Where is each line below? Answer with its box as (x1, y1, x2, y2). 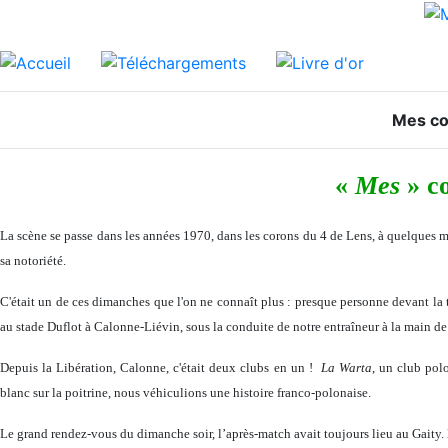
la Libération (42, 360, 114, 376)
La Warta (320, 360, 372, 376)
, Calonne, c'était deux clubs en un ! (113, 360, 317, 376)
